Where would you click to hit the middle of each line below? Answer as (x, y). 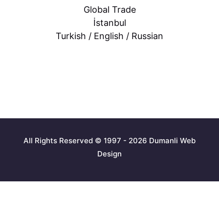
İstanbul (109, 23)
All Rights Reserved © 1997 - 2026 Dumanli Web (109, 141)
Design (109, 154)
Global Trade (109, 10)
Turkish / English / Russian (109, 36)
